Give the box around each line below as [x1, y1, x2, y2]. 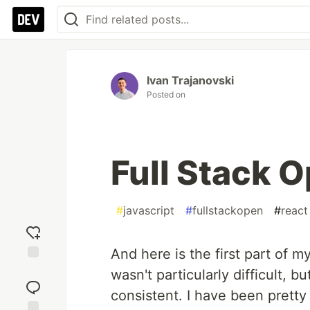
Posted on [147, 89, 185, 100]
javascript [123, 203, 174, 217]
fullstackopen [192, 203, 263, 217]
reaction [15, 275, 52, 288]
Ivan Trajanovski [147, 73, 234, 87]
